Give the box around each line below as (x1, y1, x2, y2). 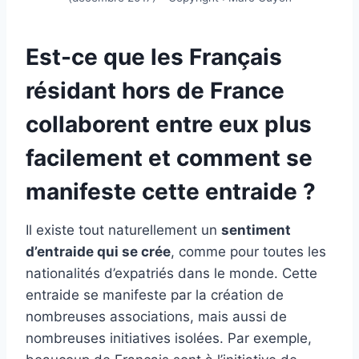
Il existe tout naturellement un (26, 222, 221, 239)
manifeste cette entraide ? (26, 178, 316, 206)
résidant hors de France (26, 77, 284, 105)
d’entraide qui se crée (26, 244, 171, 260)
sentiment (221, 222, 291, 239)
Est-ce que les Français (26, 43, 282, 71)
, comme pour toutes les (171, 244, 326, 260)
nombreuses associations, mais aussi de (26, 309, 287, 325)
